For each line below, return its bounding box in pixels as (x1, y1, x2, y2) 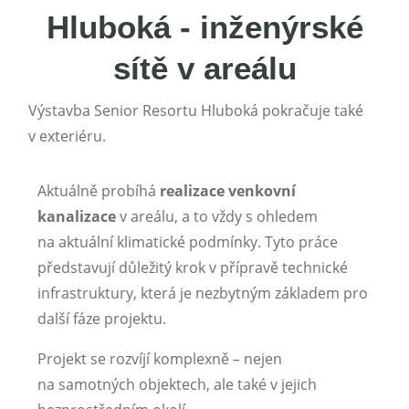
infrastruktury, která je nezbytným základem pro (37, 283, 368, 303)
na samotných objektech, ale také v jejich (37, 374, 317, 394)
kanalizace (37, 206, 116, 226)
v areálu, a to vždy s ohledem (116, 206, 318, 226)
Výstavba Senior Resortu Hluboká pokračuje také (28, 100, 363, 121)
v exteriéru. (28, 126, 106, 146)
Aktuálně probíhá (37, 181, 160, 201)
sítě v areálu (112, 49, 297, 86)
